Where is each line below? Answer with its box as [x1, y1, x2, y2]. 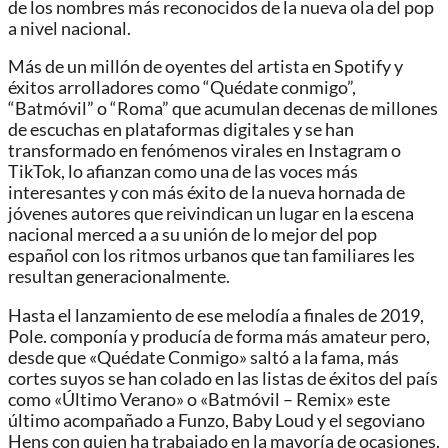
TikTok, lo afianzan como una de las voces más [8, 161, 358, 183]
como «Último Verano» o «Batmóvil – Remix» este [8, 388, 390, 410]
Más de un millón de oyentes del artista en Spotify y [8, 56, 403, 78]
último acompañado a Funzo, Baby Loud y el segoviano [8, 409, 425, 431]
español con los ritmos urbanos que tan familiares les [8, 245, 415, 267]
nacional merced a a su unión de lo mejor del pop [8, 224, 377, 246]
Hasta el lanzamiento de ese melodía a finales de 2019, [8, 304, 424, 326]
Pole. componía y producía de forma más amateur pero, [8, 325, 430, 347]
